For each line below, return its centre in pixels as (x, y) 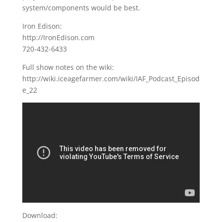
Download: (40, 215)
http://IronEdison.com (58, 38)
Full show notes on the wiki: (68, 67)
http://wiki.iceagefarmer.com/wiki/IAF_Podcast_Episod (111, 79)
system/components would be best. (81, 8)
